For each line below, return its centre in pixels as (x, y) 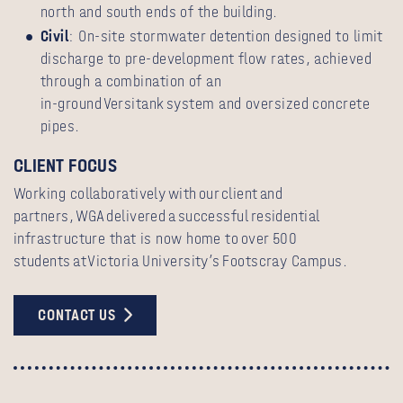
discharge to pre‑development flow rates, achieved (206, 59)
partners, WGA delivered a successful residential (167, 216)
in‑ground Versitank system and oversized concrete (206, 104)
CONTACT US (77, 315)
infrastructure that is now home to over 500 (156, 238)
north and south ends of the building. (159, 12)
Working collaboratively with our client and (148, 193)
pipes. (60, 127)
